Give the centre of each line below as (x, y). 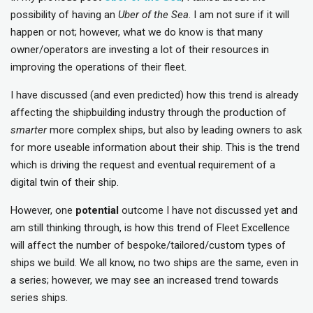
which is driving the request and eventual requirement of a (143, 165)
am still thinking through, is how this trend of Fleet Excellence (150, 228)
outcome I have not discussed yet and (208, 211)
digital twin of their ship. (65, 183)
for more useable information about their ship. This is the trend (155, 148)
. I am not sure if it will (239, 15)
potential (97, 211)
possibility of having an (64, 15)
